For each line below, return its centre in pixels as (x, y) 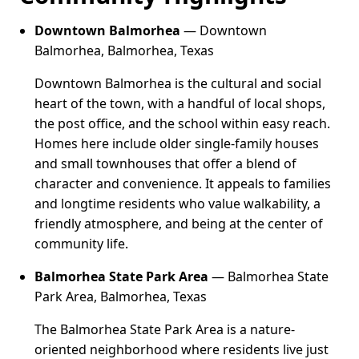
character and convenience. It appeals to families (183, 184)
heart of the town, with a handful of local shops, (180, 104)
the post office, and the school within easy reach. (183, 124)
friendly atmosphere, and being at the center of (179, 224)
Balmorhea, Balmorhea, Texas (125, 51)
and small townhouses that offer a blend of (166, 164)
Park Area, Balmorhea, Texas (121, 297)
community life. (82, 244)
